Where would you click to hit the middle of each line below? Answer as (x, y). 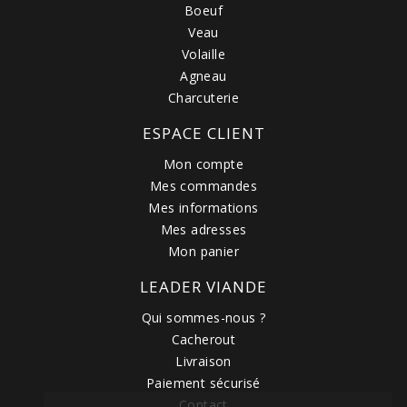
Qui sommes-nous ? (203, 317)
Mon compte (203, 164)
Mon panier (203, 251)
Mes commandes (203, 185)
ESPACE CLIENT (203, 133)
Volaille (203, 54)
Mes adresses (203, 229)
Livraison (203, 361)
